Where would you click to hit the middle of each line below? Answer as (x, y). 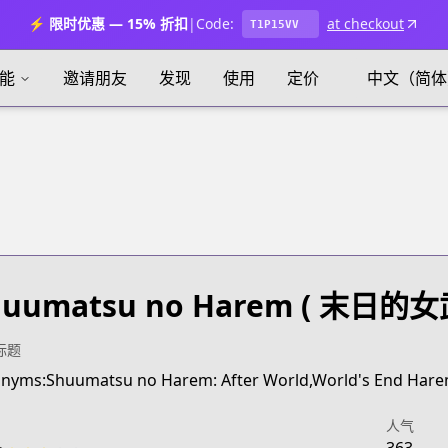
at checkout (365, 23)
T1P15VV (274, 24)
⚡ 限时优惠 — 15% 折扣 (108, 23)
